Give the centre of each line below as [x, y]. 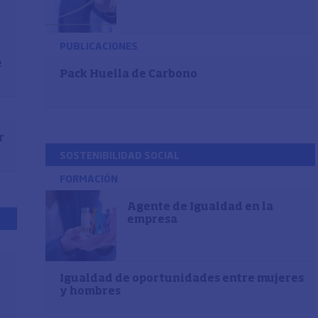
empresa [152, 220]
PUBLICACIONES [99, 45]
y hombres [90, 291]
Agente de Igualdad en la [200, 207]
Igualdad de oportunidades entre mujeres [182, 279]
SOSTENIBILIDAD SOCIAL [120, 155]
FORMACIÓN [89, 178]
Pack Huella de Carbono [128, 74]
